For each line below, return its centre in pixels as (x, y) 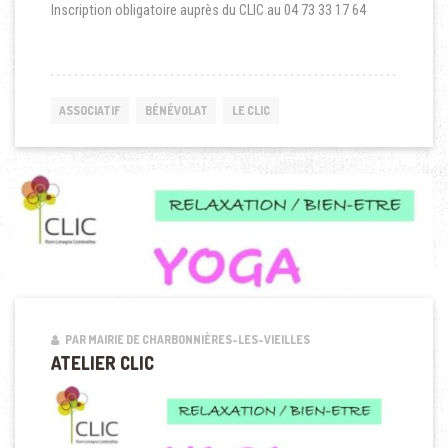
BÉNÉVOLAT (176, 110)
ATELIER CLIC (102, 362)
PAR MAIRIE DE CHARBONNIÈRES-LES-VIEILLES (186, 340)
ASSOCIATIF (90, 110)
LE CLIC (250, 110)
